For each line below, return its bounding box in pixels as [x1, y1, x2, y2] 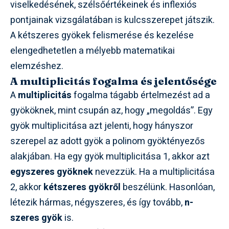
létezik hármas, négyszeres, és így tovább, [10, 196, 185, 210]
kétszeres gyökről [43, 180, 121, 195]
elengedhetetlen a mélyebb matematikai [10, 44, 175, 58]
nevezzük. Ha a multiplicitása [93, 165, 215, 179]
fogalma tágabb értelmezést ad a [72, 88, 210, 103]
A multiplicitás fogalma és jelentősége [10, 74, 217, 88]
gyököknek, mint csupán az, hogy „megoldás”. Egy [10, 104, 213, 118]
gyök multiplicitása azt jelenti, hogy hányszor [10, 119, 193, 133]
